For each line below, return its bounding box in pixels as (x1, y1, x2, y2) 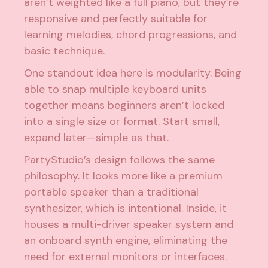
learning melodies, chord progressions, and (24, 27, 237, 42)
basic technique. (24, 43, 105, 58)
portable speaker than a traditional (24, 184, 199, 199)
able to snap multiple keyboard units (24, 81, 207, 96)
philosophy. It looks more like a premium (24, 168, 223, 183)
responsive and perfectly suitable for (24, 11, 208, 26)
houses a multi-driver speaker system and (24, 217, 234, 232)
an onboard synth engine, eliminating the (24, 233, 228, 248)
